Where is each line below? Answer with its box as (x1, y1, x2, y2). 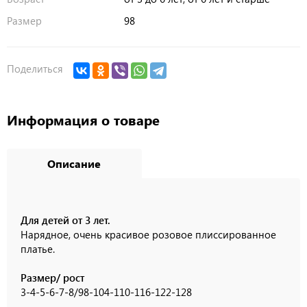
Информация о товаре (7, 110, 160, 129)
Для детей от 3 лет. (21, 212, 110, 227)
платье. (21, 241, 55, 256)
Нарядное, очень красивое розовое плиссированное (21, 227, 276, 241)
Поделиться (7, 62, 63, 76)
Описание (47, 156, 101, 171)
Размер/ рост (21, 270, 84, 284)
